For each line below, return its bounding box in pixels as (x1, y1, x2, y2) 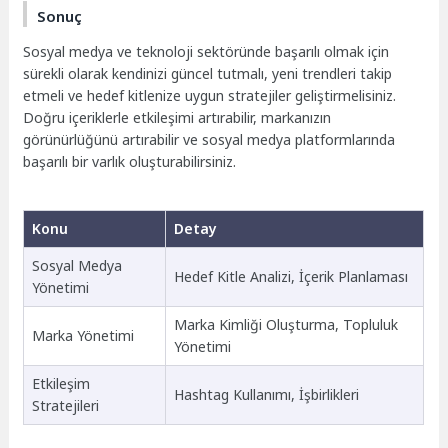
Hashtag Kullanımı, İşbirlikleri (173, 385, 359, 405)
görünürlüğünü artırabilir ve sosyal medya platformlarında (23, 129, 396, 149)
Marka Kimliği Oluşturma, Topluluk (173, 315, 398, 335)
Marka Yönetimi (31, 326, 134, 346)
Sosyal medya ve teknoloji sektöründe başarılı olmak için (23, 41, 390, 61)
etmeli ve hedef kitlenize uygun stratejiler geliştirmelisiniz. (23, 85, 397, 105)
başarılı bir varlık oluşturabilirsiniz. (23, 151, 237, 171)
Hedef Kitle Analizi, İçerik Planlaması (173, 267, 408, 287)
